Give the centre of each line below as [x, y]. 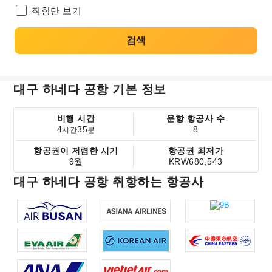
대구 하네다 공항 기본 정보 [90, 89]
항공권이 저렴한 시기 [76, 151]
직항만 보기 [56, 11]
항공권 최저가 [196, 151]
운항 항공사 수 [196, 118]
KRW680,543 [195, 161]
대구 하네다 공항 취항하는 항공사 [109, 182]
